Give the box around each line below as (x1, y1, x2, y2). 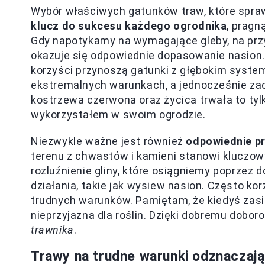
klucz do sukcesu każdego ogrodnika (31, 20, 227, 32)
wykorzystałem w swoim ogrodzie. (31, 108, 206, 121)
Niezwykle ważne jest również (31, 135, 186, 147)
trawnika (31, 224, 74, 236)
